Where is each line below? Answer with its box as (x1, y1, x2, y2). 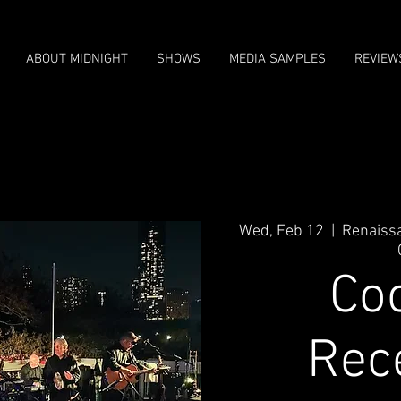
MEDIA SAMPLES (229, 51, 326, 67)
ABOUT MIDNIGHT (26, 51, 128, 67)
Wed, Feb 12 (239, 221, 324, 241)
